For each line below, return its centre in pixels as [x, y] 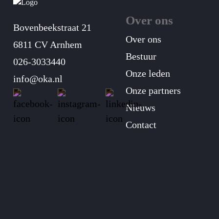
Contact [141, 125]
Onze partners [153, 90]
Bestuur [141, 56]
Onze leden [148, 73]
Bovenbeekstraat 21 [52, 27]
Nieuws [141, 108]
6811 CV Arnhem [48, 44]
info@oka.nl [38, 79]
